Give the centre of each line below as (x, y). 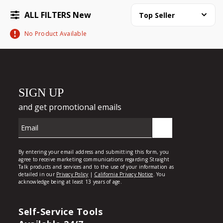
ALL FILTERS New (58, 15)
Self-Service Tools (61, 211)
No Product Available (56, 34)
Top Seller (157, 15)
